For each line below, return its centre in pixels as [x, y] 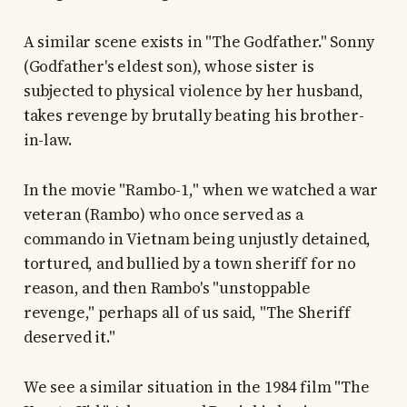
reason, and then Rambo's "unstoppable [167, 288]
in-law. [47, 140]
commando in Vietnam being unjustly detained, [197, 239]
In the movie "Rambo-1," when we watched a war [201, 190]
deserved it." [69, 338]
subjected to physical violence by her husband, [193, 91]
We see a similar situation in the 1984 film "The [196, 387]
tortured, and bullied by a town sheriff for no [189, 264]
